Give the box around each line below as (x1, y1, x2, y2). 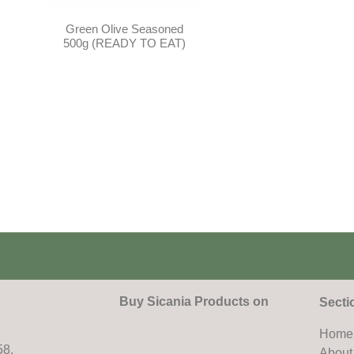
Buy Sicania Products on (113, 294, 269, 308)
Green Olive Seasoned (66, 22, 184, 36)
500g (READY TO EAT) (63, 36, 186, 51)
